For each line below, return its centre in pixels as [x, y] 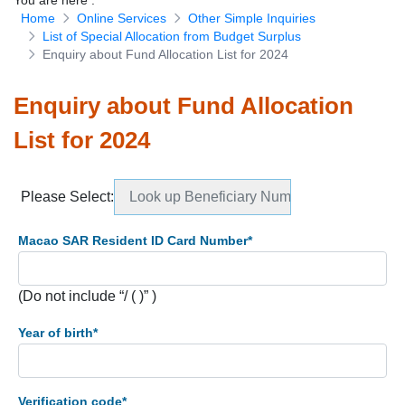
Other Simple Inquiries [252, 18]
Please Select [66, 197]
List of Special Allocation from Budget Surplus [172, 36]
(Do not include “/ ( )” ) [87, 296]
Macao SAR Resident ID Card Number [133, 240]
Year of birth [56, 333]
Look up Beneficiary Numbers [224, 197]
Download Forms [197, 27]
